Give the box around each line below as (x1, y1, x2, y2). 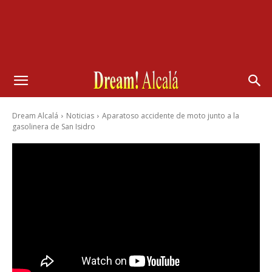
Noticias (66, 110, 94, 121)
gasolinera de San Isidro (12, 121, 95, 132)
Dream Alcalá (12, 110, 58, 121)
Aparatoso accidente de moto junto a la (102, 110, 239, 121)
